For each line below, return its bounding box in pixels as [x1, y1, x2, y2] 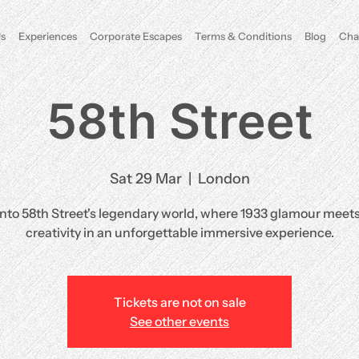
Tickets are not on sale [113, 294, 246, 310]
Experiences [18, 30, 77, 42]
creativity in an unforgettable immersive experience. [25, 224, 334, 240]
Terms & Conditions [194, 30, 292, 42]
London [197, 170, 250, 188]
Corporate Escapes [89, 30, 182, 42]
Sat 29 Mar [109, 170, 182, 188]
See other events [130, 313, 229, 329]
